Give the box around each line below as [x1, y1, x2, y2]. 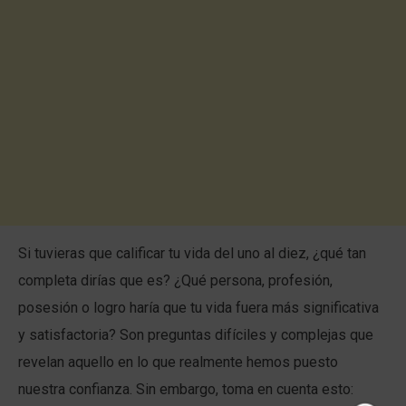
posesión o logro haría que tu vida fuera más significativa [18, 299, 379, 316]
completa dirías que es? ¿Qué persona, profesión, [18, 272, 333, 289]
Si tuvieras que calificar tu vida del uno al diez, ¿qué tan [18, 245, 366, 262]
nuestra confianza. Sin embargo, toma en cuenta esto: [18, 381, 353, 398]
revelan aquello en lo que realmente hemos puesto [18, 353, 338, 371]
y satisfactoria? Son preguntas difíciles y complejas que [18, 326, 373, 343]
